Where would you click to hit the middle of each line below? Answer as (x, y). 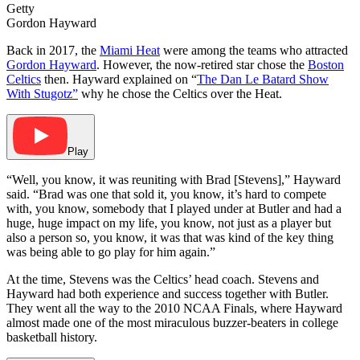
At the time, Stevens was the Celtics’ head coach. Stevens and (163, 280)
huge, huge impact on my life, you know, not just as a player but (169, 223)
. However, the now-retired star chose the (202, 65)
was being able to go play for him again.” (111, 252)
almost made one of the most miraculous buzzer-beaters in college (172, 323)
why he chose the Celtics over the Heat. (180, 94)
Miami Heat (130, 51)
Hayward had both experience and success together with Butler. (168, 294)
